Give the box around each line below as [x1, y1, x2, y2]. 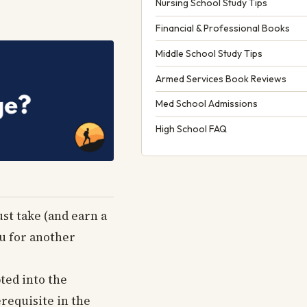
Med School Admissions [156, 97, 258, 110]
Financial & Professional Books [156, 22, 290, 35]
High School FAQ [156, 123, 227, 136]
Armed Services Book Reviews [156, 72, 286, 85]
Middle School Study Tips [156, 47, 262, 60]
